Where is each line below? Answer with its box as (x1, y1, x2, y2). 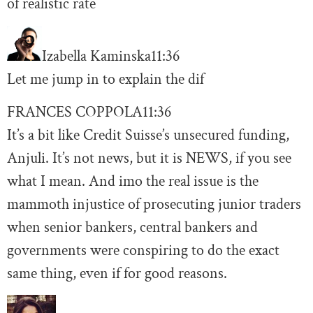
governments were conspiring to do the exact (7, 240, 279, 261)
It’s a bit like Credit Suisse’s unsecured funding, (7, 125, 289, 146)
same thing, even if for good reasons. (7, 263, 227, 284)
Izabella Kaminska (42, 45, 151, 66)
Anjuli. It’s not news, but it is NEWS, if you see (7, 148, 291, 169)
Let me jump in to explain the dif (7, 68, 204, 89)
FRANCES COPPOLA (7, 102, 143, 123)
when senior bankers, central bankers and (7, 217, 258, 238)
